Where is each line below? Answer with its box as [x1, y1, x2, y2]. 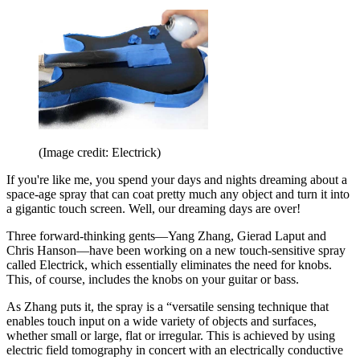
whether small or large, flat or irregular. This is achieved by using [6, 329, 335, 343]
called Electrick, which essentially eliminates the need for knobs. [6, 258, 332, 272]
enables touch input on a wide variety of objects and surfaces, [6, 314, 317, 329]
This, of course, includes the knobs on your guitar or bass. [6, 272, 299, 287]
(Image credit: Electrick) [39, 145, 161, 160]
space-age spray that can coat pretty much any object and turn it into [6, 187, 350, 202]
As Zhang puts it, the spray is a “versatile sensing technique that [6, 300, 329, 314]
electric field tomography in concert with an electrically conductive [6, 343, 343, 358]
